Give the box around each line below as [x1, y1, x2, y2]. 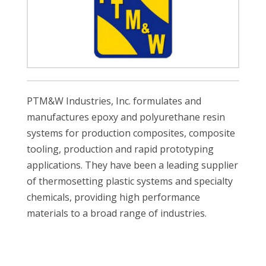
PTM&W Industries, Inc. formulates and [26, 94, 201, 108]
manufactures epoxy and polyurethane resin [26, 110, 225, 124]
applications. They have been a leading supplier [26, 159, 238, 172]
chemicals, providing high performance [26, 191, 200, 204]
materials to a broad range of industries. [26, 207, 207, 220]
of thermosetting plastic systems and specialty [26, 175, 233, 188]
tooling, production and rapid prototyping [26, 142, 214, 156]
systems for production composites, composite [26, 126, 235, 140]
